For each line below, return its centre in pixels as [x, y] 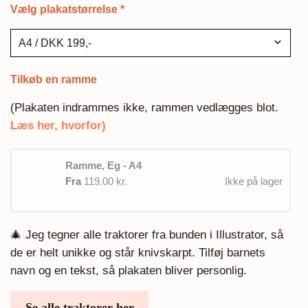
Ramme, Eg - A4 [104, 165]
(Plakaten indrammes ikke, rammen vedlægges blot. [144, 108]
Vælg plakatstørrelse [64, 9]
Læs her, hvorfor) [58, 126]
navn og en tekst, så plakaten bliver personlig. [129, 271]
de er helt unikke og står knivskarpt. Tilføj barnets [138, 253]
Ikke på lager [253, 181]
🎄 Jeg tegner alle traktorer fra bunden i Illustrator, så [147, 235]
